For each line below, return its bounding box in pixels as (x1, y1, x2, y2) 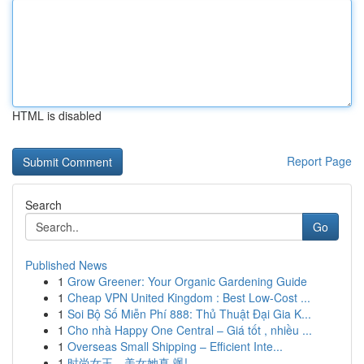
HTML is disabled (12, 107, 102, 123)
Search (25, 197, 62, 213)
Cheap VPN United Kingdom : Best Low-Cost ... (67, 289, 310, 305)
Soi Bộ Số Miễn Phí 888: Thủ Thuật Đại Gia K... (67, 305, 311, 322)
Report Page (287, 153, 352, 169)
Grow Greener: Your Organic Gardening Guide (67, 273, 307, 289)
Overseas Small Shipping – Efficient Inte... (67, 338, 283, 354)
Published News (25, 257, 107, 273)
